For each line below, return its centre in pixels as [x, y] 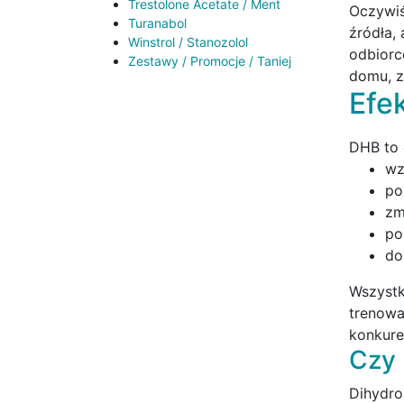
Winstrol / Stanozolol [188, 42]
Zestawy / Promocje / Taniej [210, 61]
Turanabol [157, 23]
